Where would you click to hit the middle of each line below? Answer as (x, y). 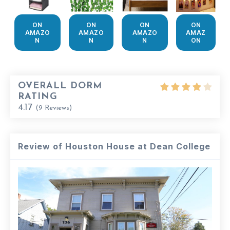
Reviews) (57, 108)
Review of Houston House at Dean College (114, 146)
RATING (38, 97)
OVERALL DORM (60, 86)
